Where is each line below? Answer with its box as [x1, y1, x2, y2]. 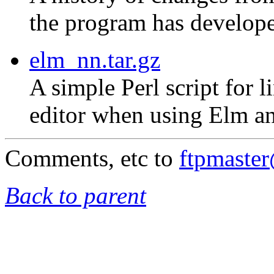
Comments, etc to [5, 145, 179, 172]
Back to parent [5, 182, 146, 209]
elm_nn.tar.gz [29, 46, 160, 73]
